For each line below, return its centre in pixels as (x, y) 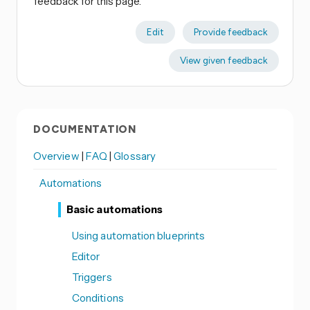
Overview (57, 156)
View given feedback (224, 61)
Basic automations (115, 209)
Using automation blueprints (139, 235)
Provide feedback (230, 32)
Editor (86, 256)
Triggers (92, 277)
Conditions (98, 298)
